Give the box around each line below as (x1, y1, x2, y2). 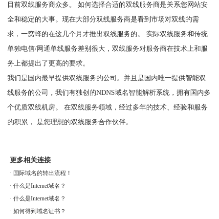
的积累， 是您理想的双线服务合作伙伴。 (7, 118, 132, 126)
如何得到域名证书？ (13, 208, 66, 215)
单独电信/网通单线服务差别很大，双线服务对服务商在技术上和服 (7, 45, 208, 52)
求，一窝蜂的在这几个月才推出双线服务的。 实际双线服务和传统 (7, 30, 208, 38)
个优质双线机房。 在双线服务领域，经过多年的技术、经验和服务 (7, 104, 208, 111)
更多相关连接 (10, 156, 51, 164)
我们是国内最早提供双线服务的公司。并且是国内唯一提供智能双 (7, 74, 206, 82)
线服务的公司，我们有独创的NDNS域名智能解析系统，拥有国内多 (7, 89, 211, 96)
